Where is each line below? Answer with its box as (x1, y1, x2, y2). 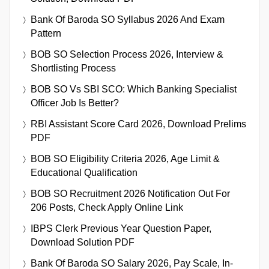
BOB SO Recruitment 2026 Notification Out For (31, 188, 230, 199)
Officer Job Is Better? (31, 97, 119, 108)
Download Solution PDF (31, 237, 134, 247)
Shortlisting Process (31, 62, 116, 73)
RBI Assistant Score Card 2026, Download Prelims (31, 118, 246, 129)
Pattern (31, 28, 61, 38)
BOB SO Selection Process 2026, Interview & (31, 49, 223, 59)
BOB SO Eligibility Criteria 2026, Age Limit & (31, 153, 220, 164)
